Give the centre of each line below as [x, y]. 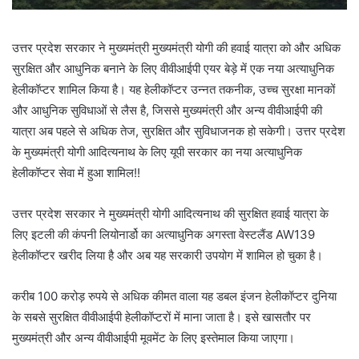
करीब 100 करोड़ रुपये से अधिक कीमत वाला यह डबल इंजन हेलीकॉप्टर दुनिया [174, 296]
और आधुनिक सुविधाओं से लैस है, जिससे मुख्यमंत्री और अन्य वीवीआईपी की [167, 110]
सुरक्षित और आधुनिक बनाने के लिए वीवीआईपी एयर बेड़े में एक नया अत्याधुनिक [173, 68]
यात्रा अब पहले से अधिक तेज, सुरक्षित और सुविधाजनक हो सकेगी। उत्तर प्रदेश [179, 131]
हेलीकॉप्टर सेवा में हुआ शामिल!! [76, 172]
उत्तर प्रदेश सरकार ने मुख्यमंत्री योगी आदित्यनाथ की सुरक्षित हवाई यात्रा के [170, 213]
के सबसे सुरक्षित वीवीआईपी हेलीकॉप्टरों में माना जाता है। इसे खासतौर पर [161, 317]
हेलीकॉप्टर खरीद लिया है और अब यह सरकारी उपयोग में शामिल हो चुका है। [167, 255]
